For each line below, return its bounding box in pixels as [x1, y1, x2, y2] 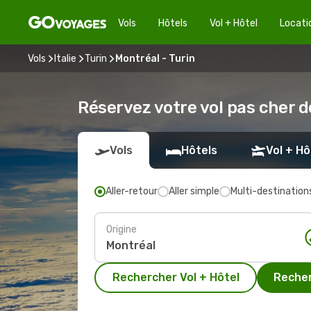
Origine [106, 223, 137, 235]
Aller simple [169, 185, 219, 197]
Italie [54, 52, 76, 65]
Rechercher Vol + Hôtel [112, 271, 239, 284]
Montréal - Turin [115, 52, 195, 65]
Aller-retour [106, 185, 158, 197]
